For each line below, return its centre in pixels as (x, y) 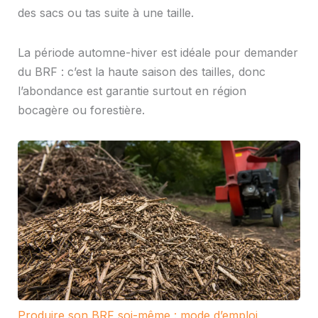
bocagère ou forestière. (81, 110)
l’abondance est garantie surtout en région (132, 91)
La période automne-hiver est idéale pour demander (158, 53)
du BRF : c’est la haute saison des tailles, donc (141, 72)
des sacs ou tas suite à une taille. (105, 12)
